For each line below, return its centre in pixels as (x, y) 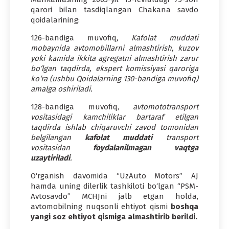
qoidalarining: (55, 20)
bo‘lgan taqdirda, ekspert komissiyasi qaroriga (114, 68)
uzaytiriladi (50, 158)
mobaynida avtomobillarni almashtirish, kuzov (114, 48)
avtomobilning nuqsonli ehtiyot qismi (101, 206)
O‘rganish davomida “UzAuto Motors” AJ (114, 176)
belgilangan (58, 137)
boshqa (185, 206)
